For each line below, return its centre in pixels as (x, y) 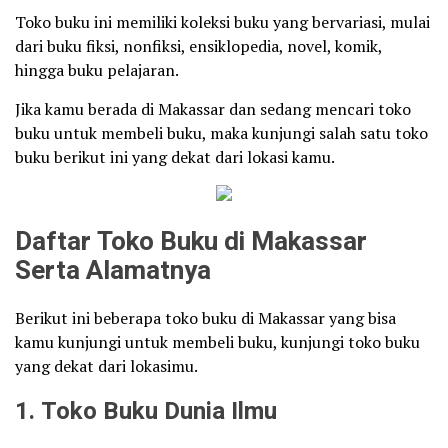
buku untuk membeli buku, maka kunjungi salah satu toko (221, 133)
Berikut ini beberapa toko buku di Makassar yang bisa (205, 318)
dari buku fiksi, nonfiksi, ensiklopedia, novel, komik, (198, 46)
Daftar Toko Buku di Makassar (191, 242)
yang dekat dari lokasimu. (106, 366)
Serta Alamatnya (113, 271)
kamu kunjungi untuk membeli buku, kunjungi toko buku (217, 342)
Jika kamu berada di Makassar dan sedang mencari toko (213, 109)
